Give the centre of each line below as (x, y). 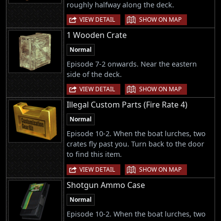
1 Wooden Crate (97, 35)
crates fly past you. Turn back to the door (135, 144)
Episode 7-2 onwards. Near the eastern (132, 64)
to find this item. (94, 154)
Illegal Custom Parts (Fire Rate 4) (127, 105)
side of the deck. (94, 74)
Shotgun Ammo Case (106, 185)
